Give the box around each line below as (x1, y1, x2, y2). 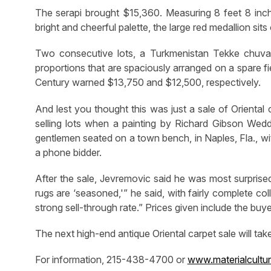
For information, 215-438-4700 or (34, 253, 188, 266)
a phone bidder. (34, 146, 102, 158)
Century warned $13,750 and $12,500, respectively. (34, 76, 261, 89)
